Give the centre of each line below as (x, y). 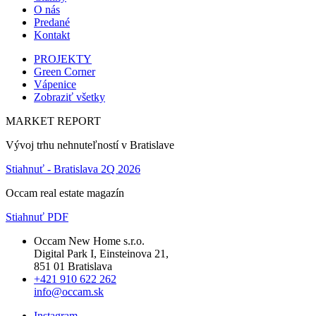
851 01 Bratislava (73, 266)
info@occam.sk (69, 292)
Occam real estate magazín (65, 193)
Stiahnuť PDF (37, 217)
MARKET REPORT (53, 121)
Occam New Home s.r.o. (89, 241)
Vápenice (55, 84)
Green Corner (65, 72)
